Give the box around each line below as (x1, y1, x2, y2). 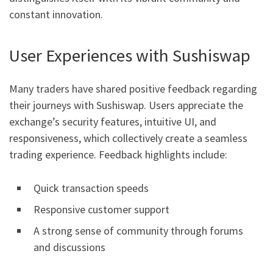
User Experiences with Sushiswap (9, 44, 250, 67)
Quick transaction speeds (34, 180, 149, 195)
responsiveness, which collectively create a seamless (9, 130, 247, 145)
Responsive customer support (34, 202, 169, 216)
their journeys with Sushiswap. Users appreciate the (9, 97, 243, 112)
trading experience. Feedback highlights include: (9, 147, 227, 161)
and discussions (34, 239, 105, 254)
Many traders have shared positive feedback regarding (9, 81, 257, 96)
